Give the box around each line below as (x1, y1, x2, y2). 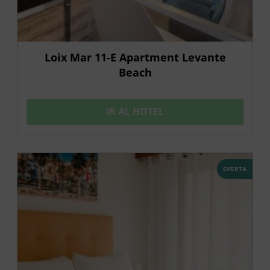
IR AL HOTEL (106, 104, 164, 118)
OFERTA (223, 164, 246, 173)
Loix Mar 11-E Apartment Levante (44, 49, 226, 64)
